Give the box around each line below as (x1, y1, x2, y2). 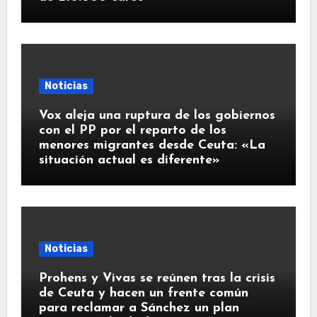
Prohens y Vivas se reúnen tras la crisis (38, 272, 275, 286)
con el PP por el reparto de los (38, 124, 226, 138)
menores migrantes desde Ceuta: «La (38, 139, 265, 153)
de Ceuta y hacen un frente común (38, 287, 248, 301)
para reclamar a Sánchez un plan (38, 301, 239, 316)
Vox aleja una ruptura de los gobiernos (38, 109, 275, 123)
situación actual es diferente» (38, 154, 220, 168)
